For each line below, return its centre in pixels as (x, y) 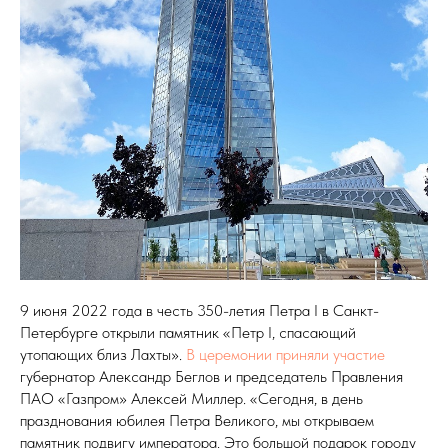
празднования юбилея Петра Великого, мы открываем (197, 420)
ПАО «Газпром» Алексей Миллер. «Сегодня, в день (191, 398)
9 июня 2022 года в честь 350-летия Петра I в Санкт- (199, 310)
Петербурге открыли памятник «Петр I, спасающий (188, 332)
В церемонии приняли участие (285, 354)
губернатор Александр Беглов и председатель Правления (211, 376)
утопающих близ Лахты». (103, 354)
